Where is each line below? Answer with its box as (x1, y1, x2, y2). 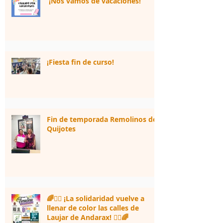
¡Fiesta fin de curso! (47, 57, 114, 67)
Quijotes (47, 123, 76, 133)
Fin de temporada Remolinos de (47, 114, 157, 124)
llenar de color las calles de (47, 203, 139, 213)
